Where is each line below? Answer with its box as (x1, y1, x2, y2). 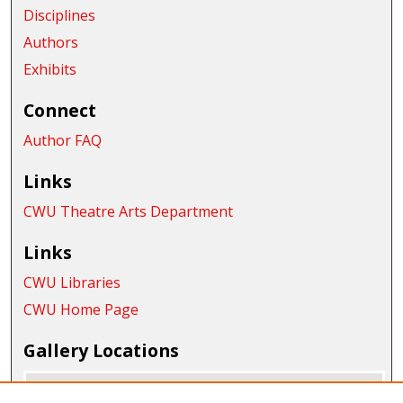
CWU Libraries (23, 273, 121, 293)
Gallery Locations (23, 338, 180, 363)
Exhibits (23, 59, 77, 80)
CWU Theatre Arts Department (23, 201, 234, 222)
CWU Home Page (23, 300, 139, 320)
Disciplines (23, 5, 96, 26)
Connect (23, 98, 97, 123)
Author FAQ (23, 130, 103, 151)
